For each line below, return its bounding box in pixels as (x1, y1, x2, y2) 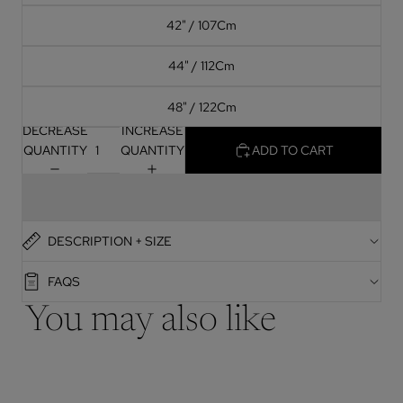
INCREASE (121, 121, 184, 139)
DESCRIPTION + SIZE (48, 233, 172, 250)
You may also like (24, 304, 276, 341)
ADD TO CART (251, 142, 334, 159)
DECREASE (22, 121, 88, 139)
